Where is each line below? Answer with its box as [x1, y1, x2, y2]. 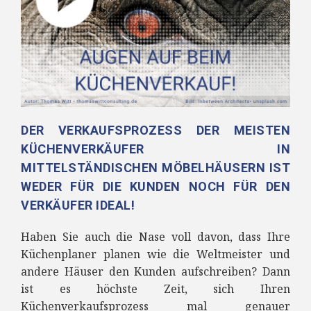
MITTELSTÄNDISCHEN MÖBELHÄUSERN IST [21, 160, 290, 176]
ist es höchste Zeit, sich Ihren [21, 281, 290, 297]
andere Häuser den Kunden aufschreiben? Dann [21, 264, 290, 280]
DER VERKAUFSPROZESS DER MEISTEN [21, 123, 290, 138]
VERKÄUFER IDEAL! [21, 198, 135, 213]
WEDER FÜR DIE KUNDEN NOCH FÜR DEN [21, 179, 290, 194]
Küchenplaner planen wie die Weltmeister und [21, 246, 290, 262]
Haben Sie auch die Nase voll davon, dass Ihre [21, 229, 290, 245]
